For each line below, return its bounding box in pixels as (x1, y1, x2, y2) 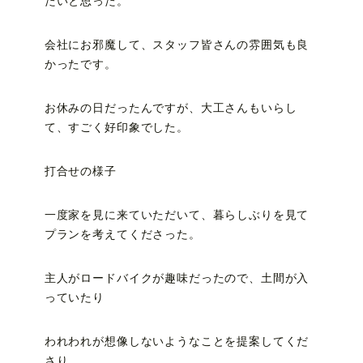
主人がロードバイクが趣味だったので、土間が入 (44, 272, 310, 285)
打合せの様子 (44, 165, 117, 178)
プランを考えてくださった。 (44, 228, 201, 241)
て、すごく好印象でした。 (44, 122, 189, 135)
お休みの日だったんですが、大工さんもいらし (44, 102, 297, 115)
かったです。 (44, 58, 117, 71)
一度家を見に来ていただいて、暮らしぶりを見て (44, 209, 310, 222)
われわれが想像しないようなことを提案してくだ (44, 335, 310, 348)
